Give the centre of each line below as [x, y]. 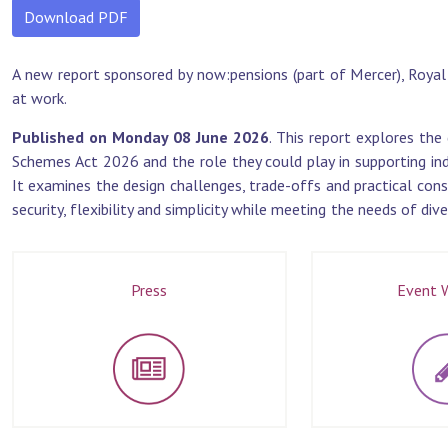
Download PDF [76, 17]
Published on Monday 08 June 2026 [140, 137]
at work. [40, 98]
